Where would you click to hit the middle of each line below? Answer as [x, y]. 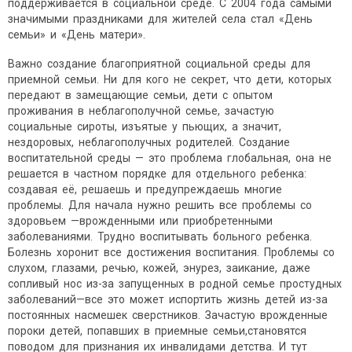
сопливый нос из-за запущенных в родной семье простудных [176, 284]
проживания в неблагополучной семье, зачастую [142, 111]
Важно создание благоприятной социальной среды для [160, 64]
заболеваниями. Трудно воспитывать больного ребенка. [161, 237]
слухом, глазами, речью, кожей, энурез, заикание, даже [160, 268]
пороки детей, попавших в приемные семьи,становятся [158, 331]
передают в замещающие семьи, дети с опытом [141, 95]
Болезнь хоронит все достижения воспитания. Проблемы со [172, 253]
